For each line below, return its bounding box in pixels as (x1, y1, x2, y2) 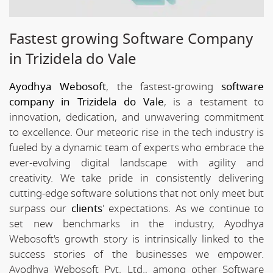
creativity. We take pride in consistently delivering (9, 170, 264, 186)
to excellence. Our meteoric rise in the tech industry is (9, 124, 264, 140)
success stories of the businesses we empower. (9, 246, 264, 262)
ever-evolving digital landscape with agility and (9, 155, 264, 171)
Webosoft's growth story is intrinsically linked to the (9, 231, 264, 247)
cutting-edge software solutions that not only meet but (9, 185, 264, 201)
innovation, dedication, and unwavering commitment (9, 109, 264, 125)
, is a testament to (163, 94, 264, 110)
